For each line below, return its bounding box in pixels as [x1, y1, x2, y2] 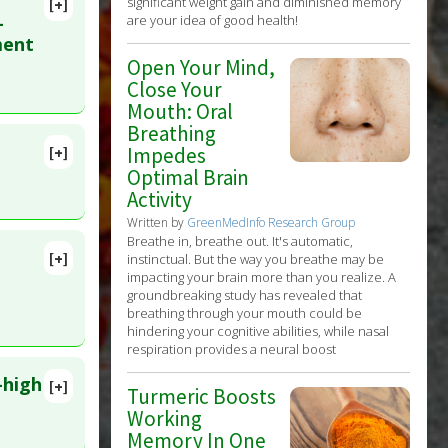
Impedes [127, 142, 207, 170]
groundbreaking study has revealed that [127, 286, 363, 305]
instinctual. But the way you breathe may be [127, 250, 385, 269]
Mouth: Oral [127, 98, 234, 126]
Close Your [127, 76, 223, 104]
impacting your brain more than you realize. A [127, 268, 397, 287]
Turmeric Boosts [127, 383, 277, 411]
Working [127, 405, 203, 433]
